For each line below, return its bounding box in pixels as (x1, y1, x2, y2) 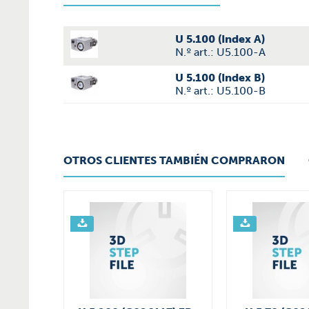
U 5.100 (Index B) (175, 71, 265, 84)
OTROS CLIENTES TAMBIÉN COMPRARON (63, 154, 285, 167)
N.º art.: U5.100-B (175, 84, 266, 97)
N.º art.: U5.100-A (175, 46, 266, 59)
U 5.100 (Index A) (175, 32, 265, 46)
